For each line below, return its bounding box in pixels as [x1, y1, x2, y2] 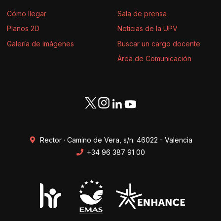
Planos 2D [7, 24, 39, 33]
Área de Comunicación [117, 54, 191, 63]
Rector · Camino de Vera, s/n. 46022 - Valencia [40, 135, 192, 144]
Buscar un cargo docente [117, 39, 200, 48]
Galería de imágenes [7, 39, 74, 48]
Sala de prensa [117, 9, 167, 18]
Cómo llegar [7, 9, 46, 18]
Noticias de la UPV [117, 24, 178, 33]
